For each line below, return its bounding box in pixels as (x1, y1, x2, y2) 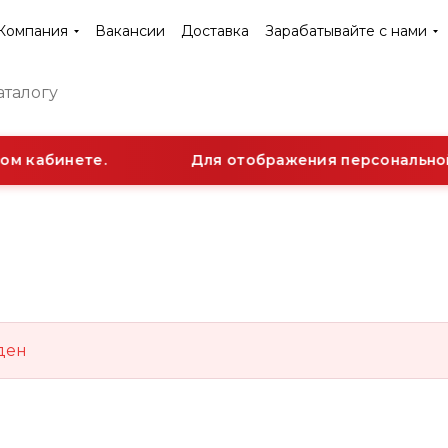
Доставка (181, 22, 249, 40)
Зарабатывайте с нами (265, 22, 427, 40)
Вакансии (95, 22, 165, 40)
